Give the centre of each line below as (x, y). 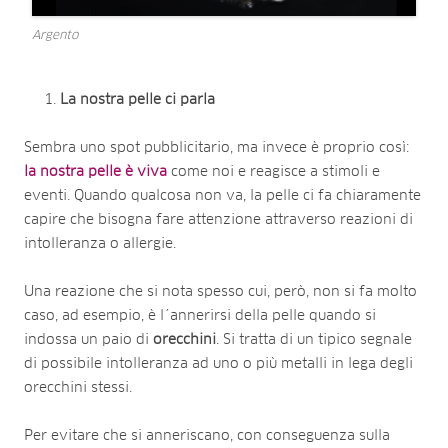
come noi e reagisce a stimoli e (275, 171)
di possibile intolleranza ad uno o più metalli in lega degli (218, 363)
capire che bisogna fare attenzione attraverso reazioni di (218, 219)
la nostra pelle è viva (95, 171)
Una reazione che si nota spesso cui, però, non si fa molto (220, 291)
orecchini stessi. (78, 387)
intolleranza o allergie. (100, 243)
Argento (55, 35)
